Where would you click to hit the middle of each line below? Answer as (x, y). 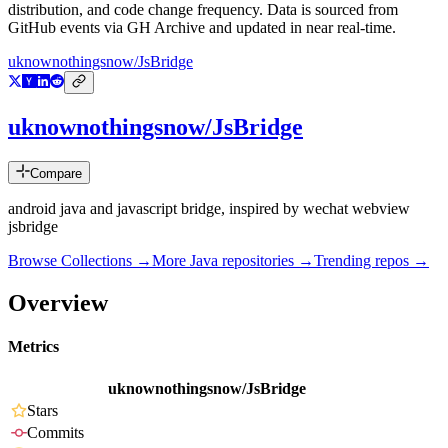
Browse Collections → (80, 261)
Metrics (33, 347)
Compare (56, 174)
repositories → (266, 261)
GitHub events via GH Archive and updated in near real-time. (202, 28)
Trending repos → (371, 261)
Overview (58, 302)
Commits (55, 433)
